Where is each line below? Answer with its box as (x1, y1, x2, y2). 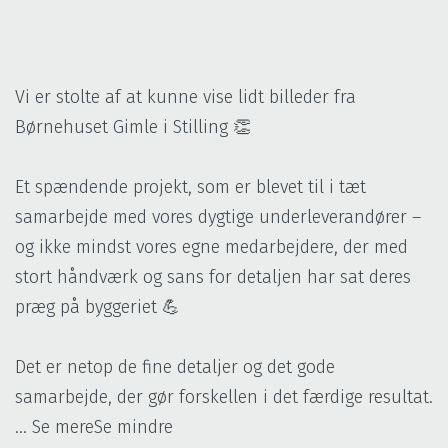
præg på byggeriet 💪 (15, 295, 180, 318)
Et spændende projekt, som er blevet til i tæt (15, 175, 366, 198)
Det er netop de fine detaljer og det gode (15, 355, 335, 378)
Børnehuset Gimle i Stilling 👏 (15, 115, 251, 138)
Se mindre (94, 415, 173, 438)
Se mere (32, 415, 94, 438)
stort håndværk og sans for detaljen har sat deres (15, 265, 411, 288)
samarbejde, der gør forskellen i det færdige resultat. (15, 385, 433, 408)
